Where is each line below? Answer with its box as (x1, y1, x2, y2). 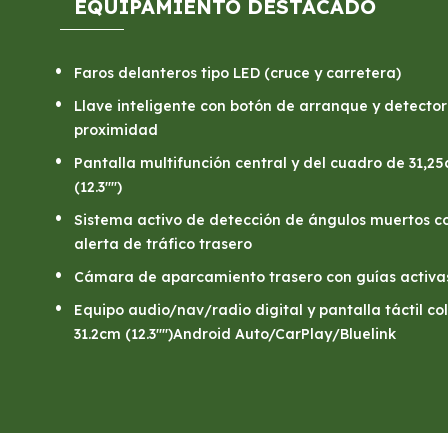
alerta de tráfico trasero (73, 235, 252, 254)
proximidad (73, 121, 158, 140)
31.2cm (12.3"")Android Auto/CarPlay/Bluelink (73, 325, 396, 344)
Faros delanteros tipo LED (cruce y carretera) (73, 64, 401, 83)
